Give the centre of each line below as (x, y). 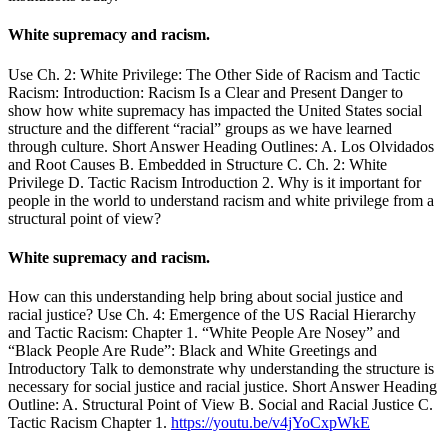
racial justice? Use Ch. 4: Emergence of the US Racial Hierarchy (212, 315)
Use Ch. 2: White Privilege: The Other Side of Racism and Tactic (214, 74)
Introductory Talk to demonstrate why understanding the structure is (221, 369)
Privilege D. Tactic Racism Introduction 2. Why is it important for (214, 182)
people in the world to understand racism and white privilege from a (221, 200)
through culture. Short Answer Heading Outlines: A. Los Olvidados (221, 146)
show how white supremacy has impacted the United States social (215, 110)
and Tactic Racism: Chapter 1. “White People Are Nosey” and (204, 333)
